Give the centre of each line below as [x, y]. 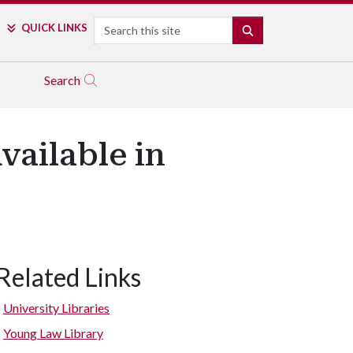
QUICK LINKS [54, 28]
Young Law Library [53, 333]
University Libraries [56, 308]
